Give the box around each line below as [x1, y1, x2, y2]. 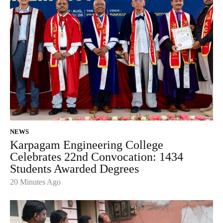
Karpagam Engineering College [10, 138, 163, 152]
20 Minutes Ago [10, 178, 61, 187]
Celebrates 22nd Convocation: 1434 [10, 150, 183, 164]
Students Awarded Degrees [10, 162, 139, 176]
